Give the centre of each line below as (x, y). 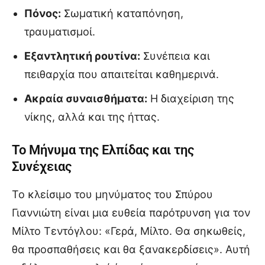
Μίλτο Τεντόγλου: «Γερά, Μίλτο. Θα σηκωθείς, (129, 231)
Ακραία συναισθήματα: (86, 99)
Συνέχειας (42, 167)
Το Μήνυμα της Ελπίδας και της (103, 150)
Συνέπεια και (175, 56)
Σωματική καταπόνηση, (122, 14)
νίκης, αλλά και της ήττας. (92, 117)
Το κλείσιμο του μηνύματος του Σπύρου (112, 195)
